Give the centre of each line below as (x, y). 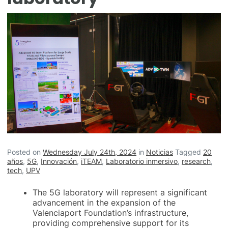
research (196, 161)
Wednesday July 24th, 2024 (90, 152)
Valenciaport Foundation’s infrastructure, (110, 213)
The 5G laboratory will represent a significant (120, 193)
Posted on (25, 152)
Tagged (189, 152)
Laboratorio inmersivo (142, 161)
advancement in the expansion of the (104, 203)
